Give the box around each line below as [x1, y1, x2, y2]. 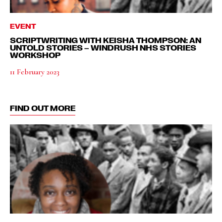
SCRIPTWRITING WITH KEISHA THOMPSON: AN [10, 35, 201, 45]
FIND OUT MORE [10, 103, 75, 112]
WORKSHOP [10, 50, 60, 59]
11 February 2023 [10, 66, 59, 77]
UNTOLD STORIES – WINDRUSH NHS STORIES [10, 43, 196, 52]
